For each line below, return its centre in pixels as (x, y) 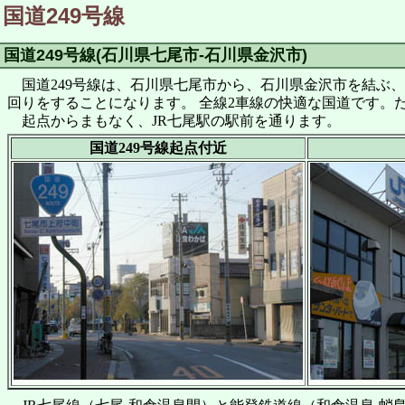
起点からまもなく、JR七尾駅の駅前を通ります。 (174, 120)
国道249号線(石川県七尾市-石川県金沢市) (155, 56)
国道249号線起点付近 (158, 148)
